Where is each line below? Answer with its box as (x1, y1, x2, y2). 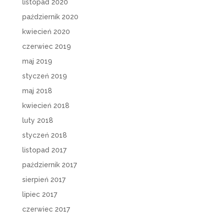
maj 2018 (22, 87, 52, 95)
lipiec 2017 (22, 190, 57, 199)
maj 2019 (22, 57, 52, 66)
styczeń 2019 (22, 72, 67, 80)
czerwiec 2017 (22, 205, 70, 214)
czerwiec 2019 (22, 42, 71, 51)
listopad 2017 (22, 146, 67, 154)
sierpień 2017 (22, 176, 66, 184)
